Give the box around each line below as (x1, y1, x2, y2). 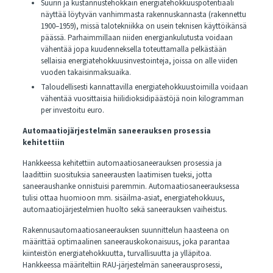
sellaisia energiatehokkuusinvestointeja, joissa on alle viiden (40, 55, 238, 66)
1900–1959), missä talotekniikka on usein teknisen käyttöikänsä (40, 21, 247, 32)
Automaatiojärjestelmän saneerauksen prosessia (22, 126, 211, 136)
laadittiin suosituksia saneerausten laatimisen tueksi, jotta (22, 169, 212, 180)
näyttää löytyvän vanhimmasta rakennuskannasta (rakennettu (40, 9, 246, 20)
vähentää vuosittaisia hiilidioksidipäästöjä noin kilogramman (40, 93, 244, 104)
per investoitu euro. (40, 105, 104, 116)
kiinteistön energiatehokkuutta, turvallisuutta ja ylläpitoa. (22, 248, 211, 259)
